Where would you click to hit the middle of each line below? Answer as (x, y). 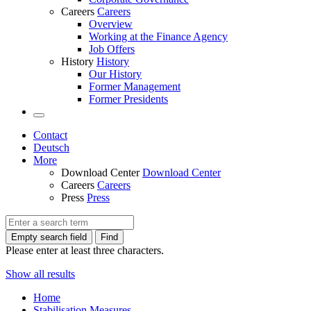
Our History (115, 74)
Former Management (135, 86)
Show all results (40, 274)
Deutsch (51, 148)
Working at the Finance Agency (158, 36)
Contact (50, 135)
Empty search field (49, 237)
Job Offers (112, 49)
